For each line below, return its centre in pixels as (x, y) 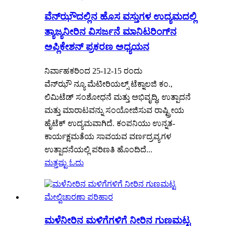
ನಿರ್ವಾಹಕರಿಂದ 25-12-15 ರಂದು (93, 71)
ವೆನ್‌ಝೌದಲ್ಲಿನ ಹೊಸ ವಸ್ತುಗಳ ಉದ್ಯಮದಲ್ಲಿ (120, 17)
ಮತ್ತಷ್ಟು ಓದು (64, 163)
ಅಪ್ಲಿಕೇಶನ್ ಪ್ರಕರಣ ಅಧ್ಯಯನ (97, 47)
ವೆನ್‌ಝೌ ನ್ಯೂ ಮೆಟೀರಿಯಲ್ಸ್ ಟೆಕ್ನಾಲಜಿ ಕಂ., (108, 84)
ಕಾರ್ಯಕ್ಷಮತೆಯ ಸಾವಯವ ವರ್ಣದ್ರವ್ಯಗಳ (108, 137)
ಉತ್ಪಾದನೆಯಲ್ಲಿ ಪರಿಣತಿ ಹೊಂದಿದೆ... (98, 150)
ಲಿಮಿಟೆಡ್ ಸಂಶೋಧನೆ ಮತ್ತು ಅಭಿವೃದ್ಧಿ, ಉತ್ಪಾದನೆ (118, 97)
